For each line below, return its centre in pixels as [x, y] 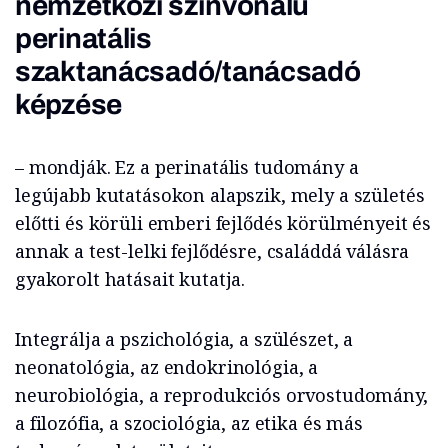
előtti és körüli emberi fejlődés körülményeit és [223, 223]
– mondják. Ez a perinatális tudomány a [187, 167]
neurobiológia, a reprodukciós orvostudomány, [221, 395]
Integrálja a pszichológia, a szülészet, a [184, 339]
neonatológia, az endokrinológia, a [167, 367]
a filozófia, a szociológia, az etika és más [189, 423]
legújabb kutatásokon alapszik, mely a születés [220, 195]
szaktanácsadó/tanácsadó [188, 72]
